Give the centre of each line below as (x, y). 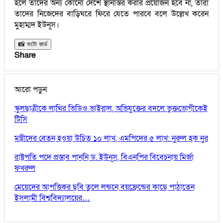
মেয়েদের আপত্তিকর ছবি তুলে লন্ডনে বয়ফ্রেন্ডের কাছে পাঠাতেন (105, 187)
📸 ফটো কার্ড (33, 44)
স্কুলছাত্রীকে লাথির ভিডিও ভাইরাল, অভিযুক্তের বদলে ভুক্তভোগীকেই (111, 108)
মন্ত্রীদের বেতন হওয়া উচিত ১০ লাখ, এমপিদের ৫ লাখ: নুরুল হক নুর (111, 138)
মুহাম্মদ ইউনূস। (37, 25)
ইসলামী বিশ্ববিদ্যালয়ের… (52, 198)
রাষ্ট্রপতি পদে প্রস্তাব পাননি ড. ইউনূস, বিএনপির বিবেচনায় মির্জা (104, 157)
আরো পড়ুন (31, 89)
